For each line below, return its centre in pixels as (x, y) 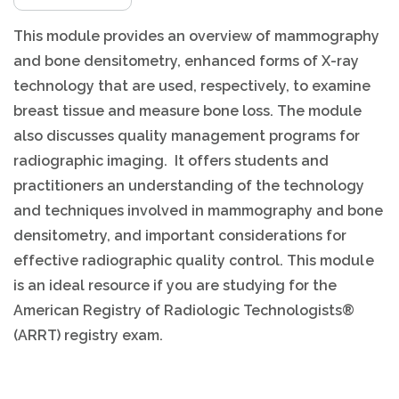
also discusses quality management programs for (187, 136)
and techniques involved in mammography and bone (199, 211)
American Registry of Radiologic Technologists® (184, 310)
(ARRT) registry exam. (89, 335)
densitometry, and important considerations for (180, 236)
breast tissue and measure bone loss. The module (188, 111)
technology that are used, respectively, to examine (192, 86)
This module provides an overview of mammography (197, 36)
